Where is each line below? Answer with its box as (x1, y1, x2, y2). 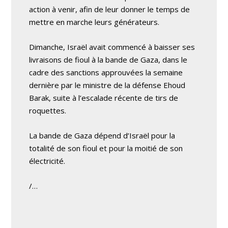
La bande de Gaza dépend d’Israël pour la (29, 130, 176, 140)
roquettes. (29, 105, 67, 116)
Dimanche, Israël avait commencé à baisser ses (29, 42, 195, 52)
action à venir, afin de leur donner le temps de (29, 4, 190, 14)
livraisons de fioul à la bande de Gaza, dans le (29, 54, 188, 65)
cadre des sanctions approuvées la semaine (29, 67, 183, 77)
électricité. (29, 156, 66, 166)
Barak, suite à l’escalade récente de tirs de (29, 93, 179, 103)
